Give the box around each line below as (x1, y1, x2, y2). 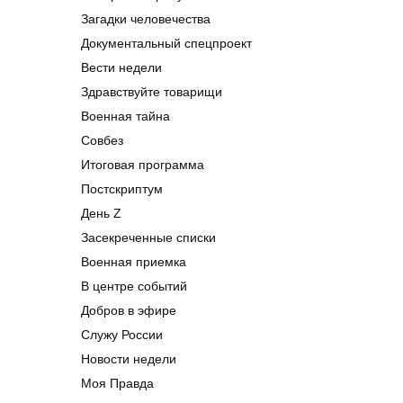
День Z (81, 205, 121, 220)
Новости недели (81, 351, 176, 366)
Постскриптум (81, 181, 163, 196)
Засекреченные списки (81, 229, 216, 245)
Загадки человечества (81, 11, 210, 26)
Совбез (81, 132, 123, 148)
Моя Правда (81, 375, 154, 390)
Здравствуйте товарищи (81, 84, 222, 99)
